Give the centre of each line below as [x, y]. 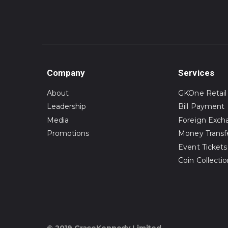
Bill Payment [201, 107]
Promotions [68, 134]
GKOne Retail [202, 93]
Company [66, 73]
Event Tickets [203, 147]
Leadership [67, 107]
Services [196, 73]
